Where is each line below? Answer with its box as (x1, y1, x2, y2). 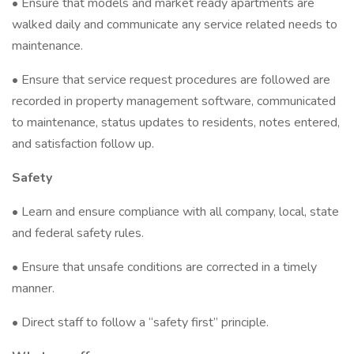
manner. (12, 280, 55, 297)
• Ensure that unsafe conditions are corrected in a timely (12, 258, 317, 276)
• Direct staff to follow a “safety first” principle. (12, 314, 269, 331)
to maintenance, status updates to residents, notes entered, (12, 114, 340, 131)
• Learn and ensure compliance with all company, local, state (12, 203, 339, 220)
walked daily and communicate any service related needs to (12, 16, 337, 33)
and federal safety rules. (12, 224, 144, 242)
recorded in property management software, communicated (12, 92, 336, 110)
